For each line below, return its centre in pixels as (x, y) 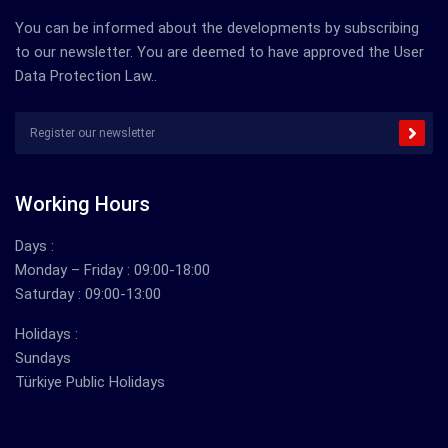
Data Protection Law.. (86, 75)
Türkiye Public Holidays (90, 381)
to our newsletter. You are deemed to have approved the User (219, 51)
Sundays (43, 357)
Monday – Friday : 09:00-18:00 (112, 269)
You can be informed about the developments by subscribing (217, 27)
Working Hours (82, 203)
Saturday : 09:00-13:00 (88, 293)
